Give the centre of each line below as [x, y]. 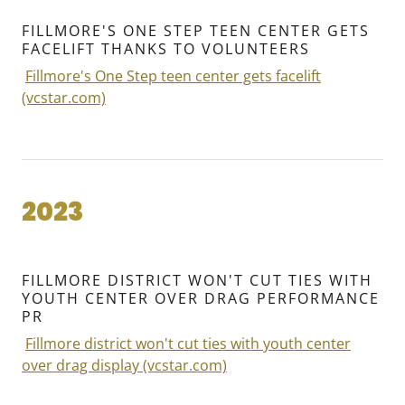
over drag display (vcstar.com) [124, 366]
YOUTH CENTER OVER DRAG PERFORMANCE [201, 299]
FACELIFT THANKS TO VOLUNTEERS [166, 49]
